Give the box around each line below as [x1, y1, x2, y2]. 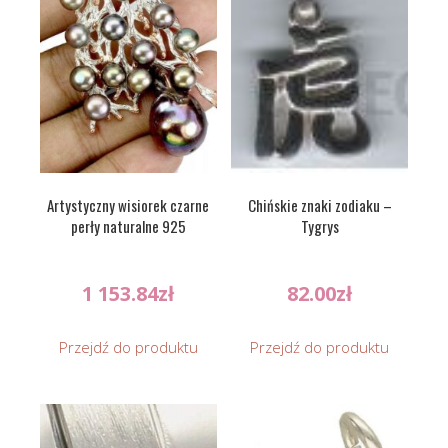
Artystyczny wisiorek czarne [47, 194, 210, 217]
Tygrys [300, 215, 339, 238]
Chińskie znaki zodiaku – [247, 194, 392, 217]
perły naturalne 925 [70, 215, 186, 238]
